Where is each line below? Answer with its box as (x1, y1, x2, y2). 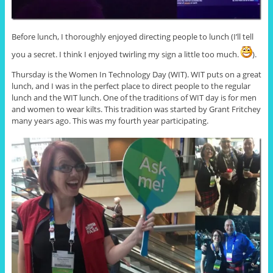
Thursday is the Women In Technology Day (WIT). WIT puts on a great (11, 68, 261, 80)
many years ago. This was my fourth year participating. (11, 115, 208, 126)
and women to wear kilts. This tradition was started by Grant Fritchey (11, 103, 261, 115)
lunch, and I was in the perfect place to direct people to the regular (11, 80, 250, 91)
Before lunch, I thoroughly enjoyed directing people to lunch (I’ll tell (11, 31, 253, 43)
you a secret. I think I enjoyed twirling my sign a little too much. (11, 49, 241, 60)
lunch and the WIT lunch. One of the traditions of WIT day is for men (11, 91, 257, 103)
